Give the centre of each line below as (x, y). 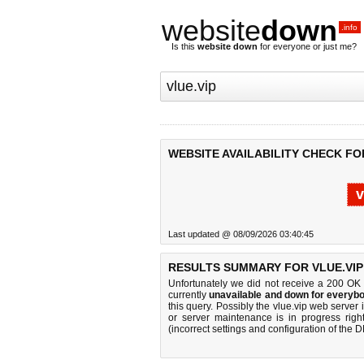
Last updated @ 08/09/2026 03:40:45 (241, 234)
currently (189, 295)
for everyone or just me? (307, 46)
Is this (184, 46)
